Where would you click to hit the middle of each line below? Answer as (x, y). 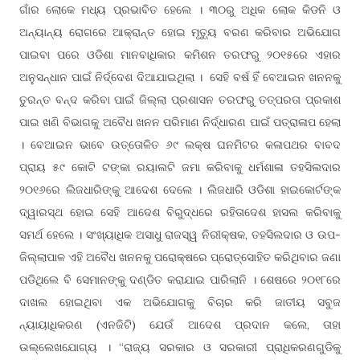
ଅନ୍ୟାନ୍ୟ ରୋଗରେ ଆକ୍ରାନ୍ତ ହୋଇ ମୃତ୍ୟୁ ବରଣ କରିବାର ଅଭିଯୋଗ (180, 32)
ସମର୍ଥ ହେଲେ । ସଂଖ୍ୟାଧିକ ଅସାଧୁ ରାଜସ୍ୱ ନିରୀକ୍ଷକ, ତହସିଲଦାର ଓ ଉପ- (180, 235)
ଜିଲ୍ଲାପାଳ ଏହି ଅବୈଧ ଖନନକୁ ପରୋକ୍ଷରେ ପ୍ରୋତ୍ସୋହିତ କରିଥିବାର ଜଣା (180, 257)
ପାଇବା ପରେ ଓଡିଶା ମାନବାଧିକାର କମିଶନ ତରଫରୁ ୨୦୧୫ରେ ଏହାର (180, 55)
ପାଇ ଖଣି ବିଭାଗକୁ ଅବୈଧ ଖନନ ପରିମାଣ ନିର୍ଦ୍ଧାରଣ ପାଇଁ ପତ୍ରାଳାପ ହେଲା (180, 122)
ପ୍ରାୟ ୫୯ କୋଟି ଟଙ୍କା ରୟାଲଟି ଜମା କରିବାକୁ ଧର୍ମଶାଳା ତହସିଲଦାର (180, 167)
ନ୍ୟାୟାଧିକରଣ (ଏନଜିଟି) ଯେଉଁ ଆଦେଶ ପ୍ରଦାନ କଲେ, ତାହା (180, 325)
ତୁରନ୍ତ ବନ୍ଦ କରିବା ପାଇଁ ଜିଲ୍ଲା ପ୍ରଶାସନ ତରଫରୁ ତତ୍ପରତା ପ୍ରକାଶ (180, 100)
